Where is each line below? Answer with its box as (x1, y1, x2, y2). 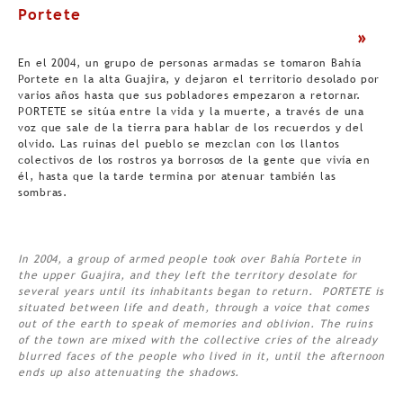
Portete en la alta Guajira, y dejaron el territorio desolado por (18, 73, 380, 86)
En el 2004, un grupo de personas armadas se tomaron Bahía (18, 57, 362, 70)
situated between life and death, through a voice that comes (18, 301, 371, 315)
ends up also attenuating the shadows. (18, 366, 240, 380)
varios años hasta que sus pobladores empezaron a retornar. (18, 89, 362, 103)
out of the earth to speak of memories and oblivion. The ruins (18, 318, 374, 331)
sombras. (18, 186, 68, 200)
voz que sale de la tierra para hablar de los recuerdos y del (18, 121, 365, 135)
